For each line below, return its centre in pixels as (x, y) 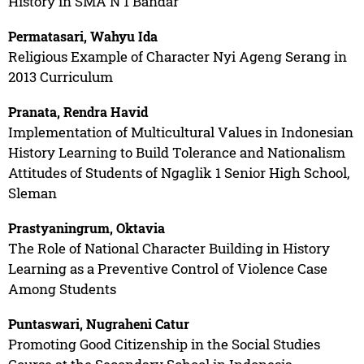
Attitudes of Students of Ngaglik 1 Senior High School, (178, 172)
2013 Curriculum (60, 76)
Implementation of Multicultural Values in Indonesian (180, 132)
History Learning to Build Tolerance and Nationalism (176, 152)
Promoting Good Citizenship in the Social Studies (164, 344)
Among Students (62, 288)
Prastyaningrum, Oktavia (86, 227)
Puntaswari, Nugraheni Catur (98, 323)
